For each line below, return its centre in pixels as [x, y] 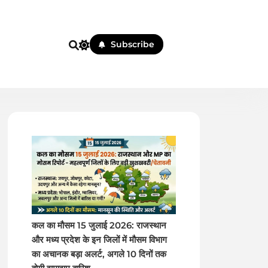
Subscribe [133, 44]
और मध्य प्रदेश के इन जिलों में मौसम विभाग [100, 240]
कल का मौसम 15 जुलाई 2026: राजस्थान [99, 226]
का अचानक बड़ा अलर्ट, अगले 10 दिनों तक [99, 255]
